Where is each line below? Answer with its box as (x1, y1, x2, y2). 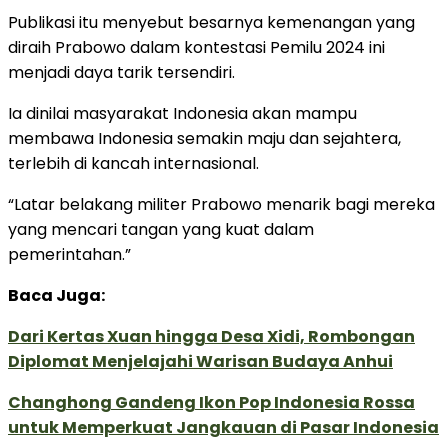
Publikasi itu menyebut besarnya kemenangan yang (8, 10, 415, 34)
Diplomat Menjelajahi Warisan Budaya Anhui (8, 349, 393, 373)
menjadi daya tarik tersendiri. (8, 60, 235, 84)
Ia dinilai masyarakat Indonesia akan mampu (8, 101, 357, 125)
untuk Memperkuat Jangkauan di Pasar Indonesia (8, 415, 439, 439)
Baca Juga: (8, 283, 105, 307)
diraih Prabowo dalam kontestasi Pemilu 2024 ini (8, 35, 385, 59)
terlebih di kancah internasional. (8, 151, 259, 175)
